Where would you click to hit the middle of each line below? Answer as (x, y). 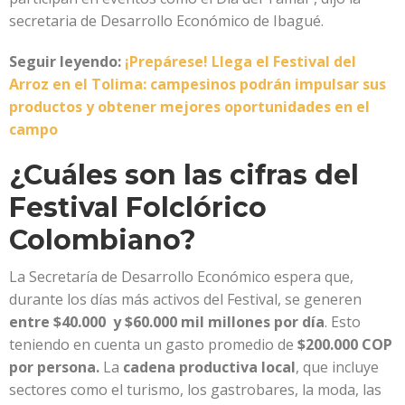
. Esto (343, 321)
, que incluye (337, 367)
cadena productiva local (209, 367)
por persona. (54, 367)
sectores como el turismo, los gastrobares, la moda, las (195, 389)
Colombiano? (103, 240)
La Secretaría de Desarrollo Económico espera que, (181, 276)
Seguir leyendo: (67, 61)
